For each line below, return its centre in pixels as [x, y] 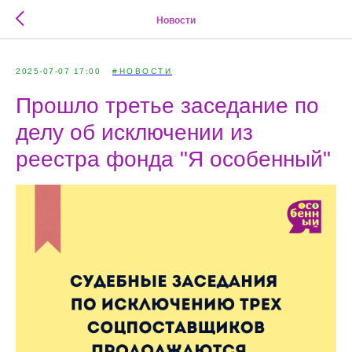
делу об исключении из [134, 132]
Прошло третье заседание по [167, 106]
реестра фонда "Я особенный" [173, 159]
